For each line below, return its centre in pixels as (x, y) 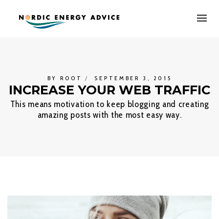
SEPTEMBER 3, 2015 (133, 78)
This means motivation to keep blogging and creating (109, 104)
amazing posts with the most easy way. (109, 115)
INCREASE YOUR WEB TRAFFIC (109, 90)
